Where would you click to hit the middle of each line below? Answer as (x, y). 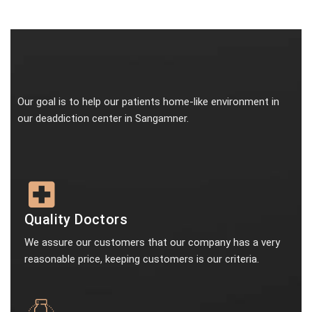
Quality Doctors (76, 219)
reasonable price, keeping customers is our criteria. (142, 259)
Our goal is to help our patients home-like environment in (148, 102)
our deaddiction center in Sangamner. (103, 118)
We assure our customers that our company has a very (152, 242)
